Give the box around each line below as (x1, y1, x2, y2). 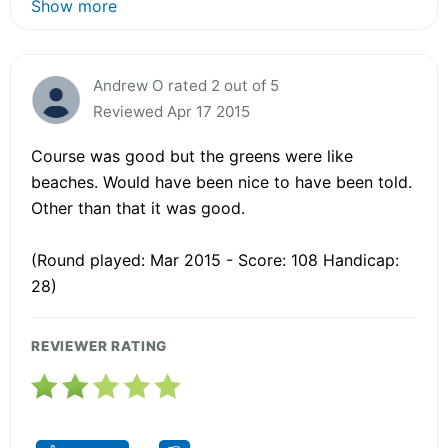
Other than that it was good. (31, 197, 245, 218)
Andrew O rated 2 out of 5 (93, 75, 279, 95)
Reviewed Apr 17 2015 (93, 101, 250, 121)
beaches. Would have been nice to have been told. (31, 171, 412, 192)
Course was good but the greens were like (31, 145, 353, 166)
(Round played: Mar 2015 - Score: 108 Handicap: (31, 249, 399, 270)
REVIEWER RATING (31, 337, 168, 354)
